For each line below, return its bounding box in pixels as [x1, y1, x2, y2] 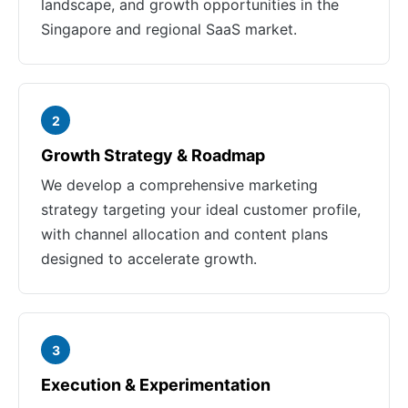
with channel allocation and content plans [41, 225, 328, 243]
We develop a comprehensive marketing [41, 176, 318, 194]
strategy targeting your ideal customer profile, [41, 200, 361, 219]
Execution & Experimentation [41, 375, 270, 394]
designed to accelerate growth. [41, 250, 257, 268]
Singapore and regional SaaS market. [41, 20, 297, 38]
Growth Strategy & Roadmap [41, 146, 265, 165]
